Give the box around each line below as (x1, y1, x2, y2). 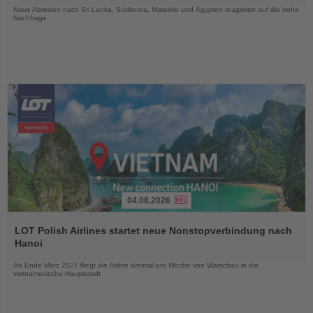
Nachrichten (7, 247, 60, 259)
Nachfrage (13, 14, 47, 22)
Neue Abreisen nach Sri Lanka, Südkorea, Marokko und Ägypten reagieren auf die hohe (13, 6, 299, 14)
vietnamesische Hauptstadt (13, 270, 101, 278)
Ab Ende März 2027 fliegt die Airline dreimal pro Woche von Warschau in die (13, 261, 259, 270)
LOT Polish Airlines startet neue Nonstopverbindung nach (15, 225, 292, 237)
